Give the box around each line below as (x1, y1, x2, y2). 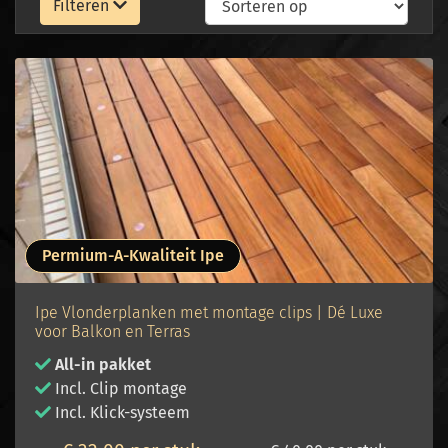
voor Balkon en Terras (35, 322, 190, 341)
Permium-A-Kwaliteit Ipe (42, 246, 224, 265)
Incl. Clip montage (51, 379, 187, 398)
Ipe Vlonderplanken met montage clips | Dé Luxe (35, 303, 383, 322)
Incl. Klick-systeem (51, 403, 190, 422)
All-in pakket (55, 355, 151, 374)
